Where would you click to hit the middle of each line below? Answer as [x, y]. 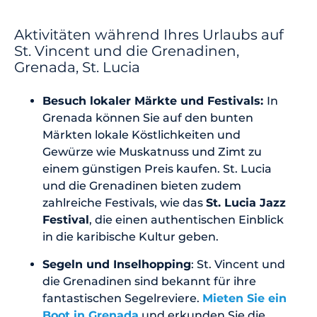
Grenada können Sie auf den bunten [148, 117]
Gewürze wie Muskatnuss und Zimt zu [152, 151]
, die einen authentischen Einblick [186, 219]
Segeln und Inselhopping [117, 264]
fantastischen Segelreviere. [122, 298]
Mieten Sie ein [244, 298]
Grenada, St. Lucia [77, 67]
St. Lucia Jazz [246, 202]
